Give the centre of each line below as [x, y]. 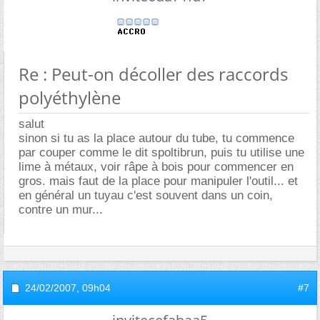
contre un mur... [61, 209]
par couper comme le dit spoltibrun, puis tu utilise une [161, 152]
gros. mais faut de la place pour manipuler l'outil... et [158, 181]
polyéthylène [70, 97]
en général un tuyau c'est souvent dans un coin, [146, 195]
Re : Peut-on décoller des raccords [153, 74]
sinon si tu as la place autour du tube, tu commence [156, 138]
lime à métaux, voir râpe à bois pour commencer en [156, 166]
